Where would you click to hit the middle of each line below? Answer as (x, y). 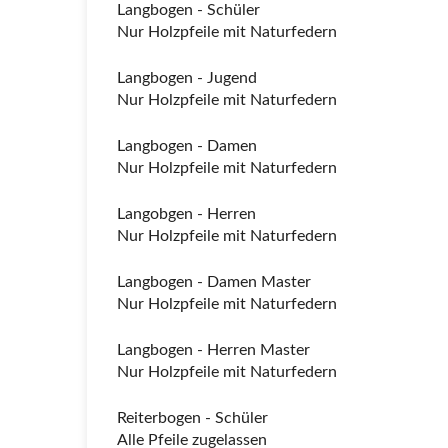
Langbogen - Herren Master (213, 350)
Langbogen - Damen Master (214, 282)
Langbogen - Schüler (188, 10)
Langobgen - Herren (186, 214)
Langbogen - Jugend (187, 78)
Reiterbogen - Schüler (192, 418)
